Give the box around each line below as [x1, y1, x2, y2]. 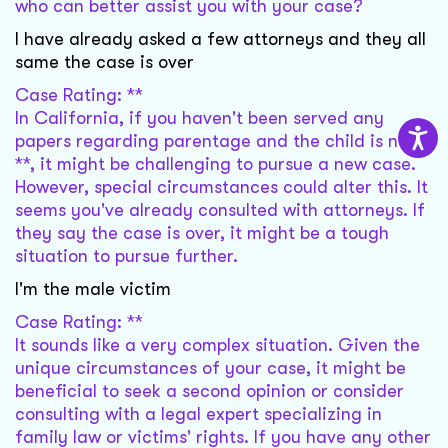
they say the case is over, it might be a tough [15, 223, 389, 244]
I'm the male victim [15, 279, 171, 300]
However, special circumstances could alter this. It [15, 177, 428, 198]
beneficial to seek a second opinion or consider [15, 381, 404, 402]
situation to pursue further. [15, 246, 238, 267]
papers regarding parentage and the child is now [15, 131, 421, 152]
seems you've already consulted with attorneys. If [15, 200, 425, 221]
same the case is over [15, 52, 194, 73]
